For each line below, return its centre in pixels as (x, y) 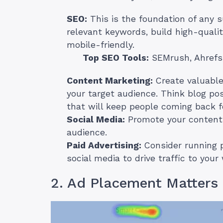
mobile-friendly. (101, 45)
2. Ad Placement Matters (134, 183)
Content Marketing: (110, 81)
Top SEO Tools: (116, 58)
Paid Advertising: (104, 146)
